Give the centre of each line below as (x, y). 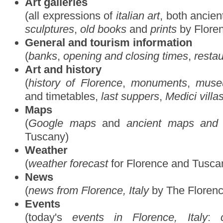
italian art (138, 16)
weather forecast (68, 164)
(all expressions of (70, 16)
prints (164, 29)
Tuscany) (47, 137)
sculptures (50, 29)
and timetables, (63, 96)
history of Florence (75, 83)
